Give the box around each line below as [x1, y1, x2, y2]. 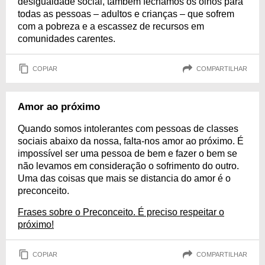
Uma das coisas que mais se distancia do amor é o [18, 173, 231, 183]
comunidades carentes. [18, 34, 115, 44]
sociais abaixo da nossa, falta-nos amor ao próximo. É [18, 136, 244, 146]
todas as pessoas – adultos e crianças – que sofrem [18, 9, 234, 19]
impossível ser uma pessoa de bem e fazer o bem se [18, 148, 237, 159]
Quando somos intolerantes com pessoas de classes [18, 124, 238, 134]
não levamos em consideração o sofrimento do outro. [18, 161, 239, 171]
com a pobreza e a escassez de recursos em [18, 21, 204, 31]
